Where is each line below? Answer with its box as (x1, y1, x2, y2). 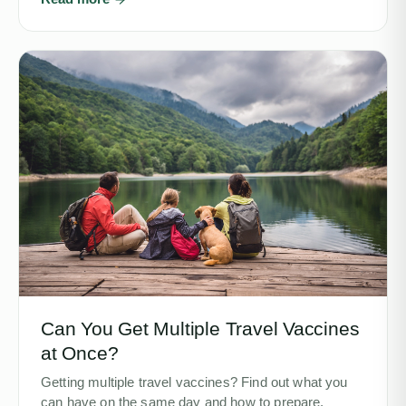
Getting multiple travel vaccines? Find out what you (41, 374, 348, 390)
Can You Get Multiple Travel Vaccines (41, 317, 360, 339)
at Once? (41, 342, 119, 363)
